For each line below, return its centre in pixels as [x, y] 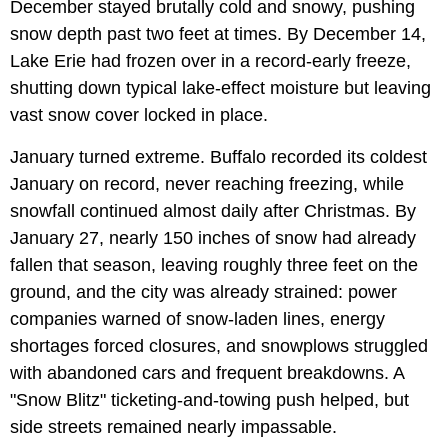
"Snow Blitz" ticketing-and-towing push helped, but [209, 400]
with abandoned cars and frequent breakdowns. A [207, 373]
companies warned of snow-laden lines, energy [197, 319]
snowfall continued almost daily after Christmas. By [213, 211]
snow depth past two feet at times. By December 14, [218, 34]
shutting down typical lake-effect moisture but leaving [220, 88]
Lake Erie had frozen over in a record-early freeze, [210, 61]
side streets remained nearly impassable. [173, 427]
